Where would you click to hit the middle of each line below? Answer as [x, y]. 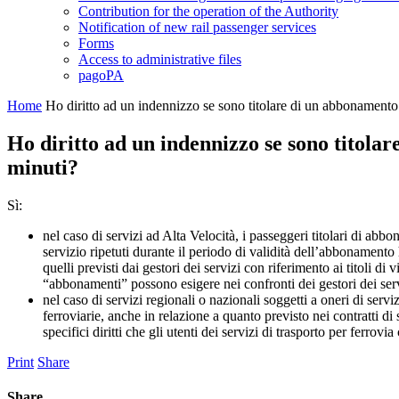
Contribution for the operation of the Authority [208, 11]
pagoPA [101, 75]
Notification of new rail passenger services [197, 27]
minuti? [43, 167]
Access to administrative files [160, 59]
